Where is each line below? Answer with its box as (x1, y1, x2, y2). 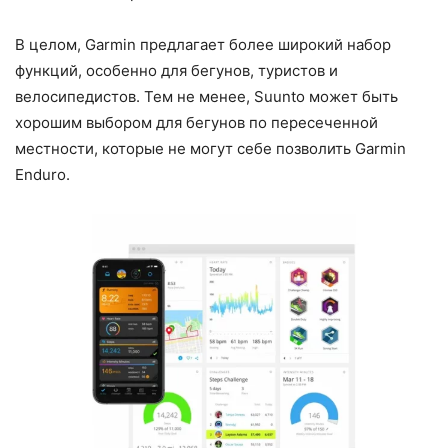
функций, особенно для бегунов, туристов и (15, 60, 338, 80)
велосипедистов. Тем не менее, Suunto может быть (15, 86, 398, 106)
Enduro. (15, 164, 70, 184)
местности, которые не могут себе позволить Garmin (15, 138, 406, 158)
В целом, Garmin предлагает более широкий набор (15, 34, 391, 54)
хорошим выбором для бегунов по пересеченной (15, 112, 378, 132)
